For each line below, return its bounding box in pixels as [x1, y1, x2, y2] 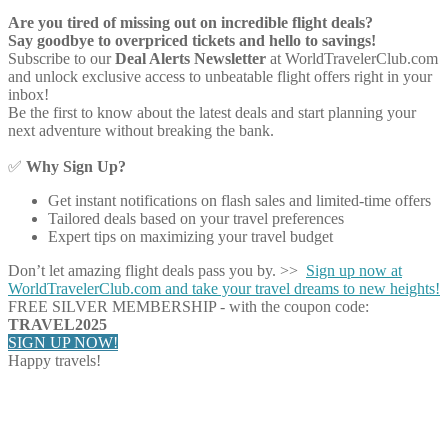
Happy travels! [8, 352, 101, 370]
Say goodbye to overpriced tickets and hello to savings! [8, 32, 376, 50]
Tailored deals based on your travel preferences [48, 210, 344, 228]
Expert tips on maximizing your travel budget [48, 228, 333, 246]
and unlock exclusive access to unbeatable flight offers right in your [8, 68, 432, 86]
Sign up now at [306, 262, 402, 280]
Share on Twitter [48, 404, 153, 422]
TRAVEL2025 [8, 316, 107, 334]
